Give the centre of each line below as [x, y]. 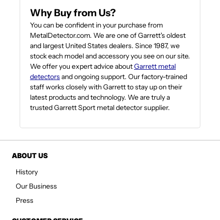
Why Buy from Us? [73, 13]
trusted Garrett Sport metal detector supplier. [100, 108]
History [27, 172]
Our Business [36, 186]
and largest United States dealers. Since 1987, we [105, 46]
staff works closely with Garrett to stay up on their [106, 87]
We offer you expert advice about [82, 66]
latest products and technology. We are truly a [100, 97]
